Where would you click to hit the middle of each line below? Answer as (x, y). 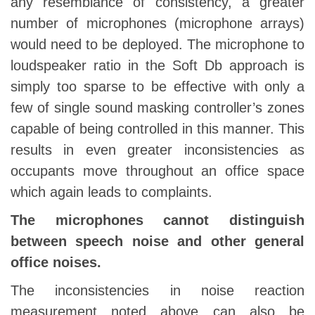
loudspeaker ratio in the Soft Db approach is (157, 65)
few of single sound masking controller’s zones (157, 108)
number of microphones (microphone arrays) (157, 23)
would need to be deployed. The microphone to (157, 44)
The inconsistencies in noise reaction (157, 290)
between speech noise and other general (157, 241)
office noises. (56, 262)
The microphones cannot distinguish (157, 220)
